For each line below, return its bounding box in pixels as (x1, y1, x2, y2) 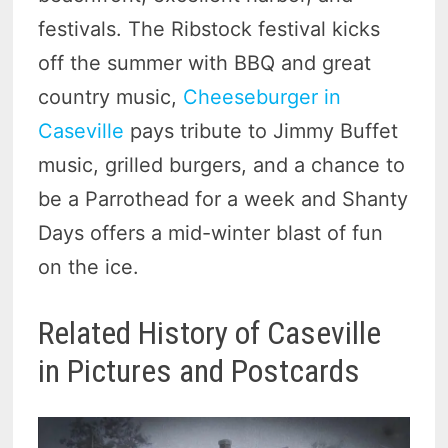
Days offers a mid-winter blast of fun (38, 221, 384, 246)
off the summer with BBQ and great (38, 51, 372, 76)
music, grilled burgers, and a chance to (38, 153, 406, 178)
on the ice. (38, 255, 140, 280)
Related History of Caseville (38, 314, 382, 353)
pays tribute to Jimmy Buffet (124, 119, 399, 144)
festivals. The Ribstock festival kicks (38, 17, 381, 42)
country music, (38, 85, 184, 110)
